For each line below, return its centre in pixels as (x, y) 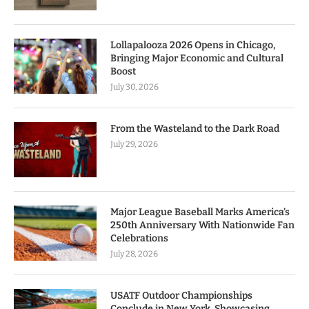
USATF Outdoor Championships (181, 296)
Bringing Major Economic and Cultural (197, 59)
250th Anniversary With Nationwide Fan (202, 226)
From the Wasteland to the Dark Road (195, 129)
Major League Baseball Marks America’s (200, 212)
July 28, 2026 (134, 254)
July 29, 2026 (134, 144)
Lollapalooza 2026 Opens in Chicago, (193, 46)
